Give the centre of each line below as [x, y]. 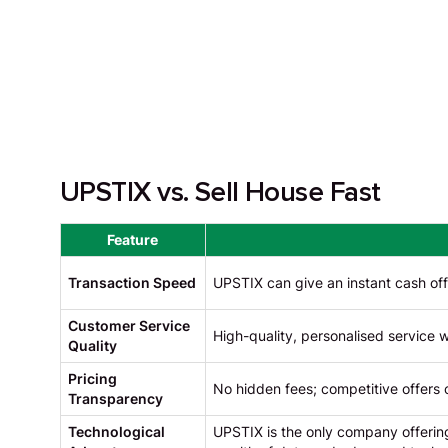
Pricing [92, 379]
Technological [116, 432]
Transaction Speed [131, 283]
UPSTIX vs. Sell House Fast [220, 192]
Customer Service [128, 326]
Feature [133, 240]
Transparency [115, 399]
